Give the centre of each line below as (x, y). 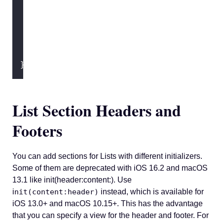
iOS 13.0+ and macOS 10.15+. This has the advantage (108, 203)
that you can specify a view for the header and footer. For (110, 215)
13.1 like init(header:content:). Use (72, 180)
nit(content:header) (56, 192)
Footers (37, 130)
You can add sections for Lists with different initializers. (107, 156)
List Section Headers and (97, 110)
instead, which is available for (151, 191)
